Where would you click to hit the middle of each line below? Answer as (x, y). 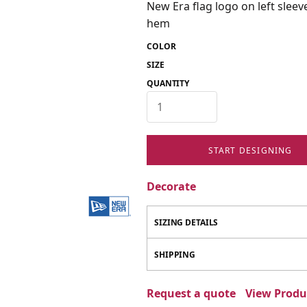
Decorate (171, 186)
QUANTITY (168, 83)
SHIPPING (175, 255)
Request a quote (191, 293)
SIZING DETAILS (186, 222)
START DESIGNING (250, 150)
